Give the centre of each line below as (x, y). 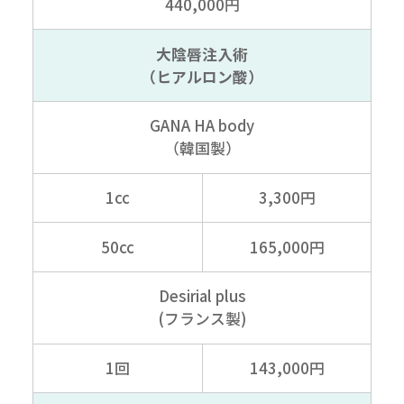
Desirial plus (202, 296)
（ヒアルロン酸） (202, 76)
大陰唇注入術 (202, 54)
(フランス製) (202, 319)
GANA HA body (202, 126)
